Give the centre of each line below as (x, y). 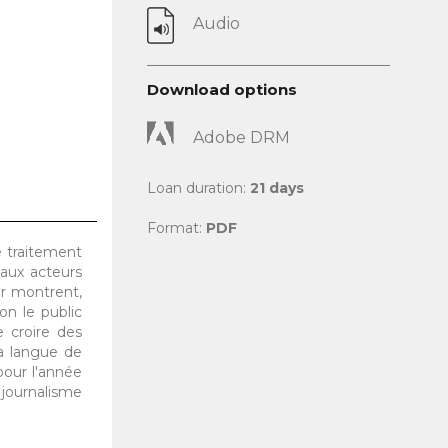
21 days (277, 188)
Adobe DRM (241, 138)
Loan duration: (198, 188)
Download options (222, 89)
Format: (176, 228)
